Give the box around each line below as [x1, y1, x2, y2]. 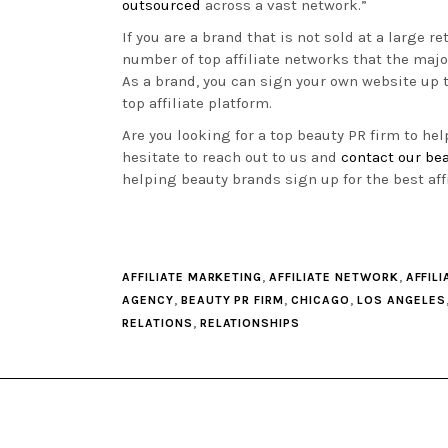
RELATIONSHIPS [199, 316, 301, 331]
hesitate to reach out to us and [122, 148, 341, 167]
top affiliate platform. [122, 94, 272, 113]
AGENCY [122, 293, 174, 308]
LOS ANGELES [356, 293, 446, 308]
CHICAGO [291, 293, 350, 308]
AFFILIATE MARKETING [122, 270, 263, 285]
